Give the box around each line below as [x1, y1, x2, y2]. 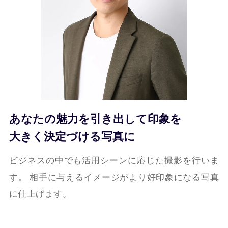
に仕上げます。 [9, 188, 72, 199]
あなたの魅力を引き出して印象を [9, 112, 182, 125]
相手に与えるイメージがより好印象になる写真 [27, 172, 219, 182]
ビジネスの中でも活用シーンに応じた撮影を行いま [9, 155, 219, 165]
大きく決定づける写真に [9, 130, 135, 143]
